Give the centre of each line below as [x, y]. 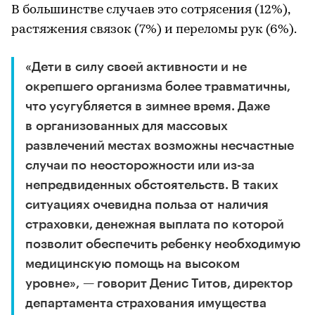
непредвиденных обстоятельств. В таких [152, 185]
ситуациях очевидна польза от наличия [147, 204]
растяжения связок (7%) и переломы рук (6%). [154, 30]
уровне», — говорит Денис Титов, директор [159, 283]
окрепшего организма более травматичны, [158, 86]
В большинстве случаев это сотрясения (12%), [150, 10]
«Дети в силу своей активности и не [136, 66]
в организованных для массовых [127, 126]
